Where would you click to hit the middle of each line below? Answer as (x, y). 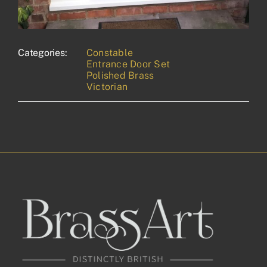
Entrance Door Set (128, 64)
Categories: (42, 53)
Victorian (107, 87)
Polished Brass (120, 76)
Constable (110, 53)
